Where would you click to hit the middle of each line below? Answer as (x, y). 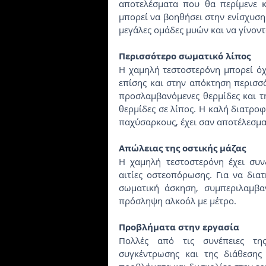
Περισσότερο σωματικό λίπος (185, 56)
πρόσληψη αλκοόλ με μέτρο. (178, 200)
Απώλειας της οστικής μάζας (182, 148)
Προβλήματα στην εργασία (179, 227)
